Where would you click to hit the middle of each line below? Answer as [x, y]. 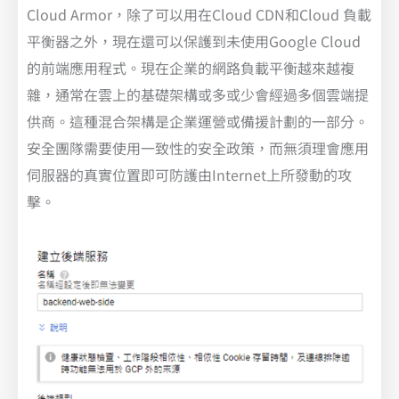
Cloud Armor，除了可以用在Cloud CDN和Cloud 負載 [199, 14]
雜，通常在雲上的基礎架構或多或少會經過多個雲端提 [198, 94]
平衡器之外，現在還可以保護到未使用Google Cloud [194, 41]
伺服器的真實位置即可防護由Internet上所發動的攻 [189, 174]
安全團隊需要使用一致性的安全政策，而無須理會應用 [198, 147]
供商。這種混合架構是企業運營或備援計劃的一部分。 [198, 121]
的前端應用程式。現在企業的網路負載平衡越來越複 [191, 67]
